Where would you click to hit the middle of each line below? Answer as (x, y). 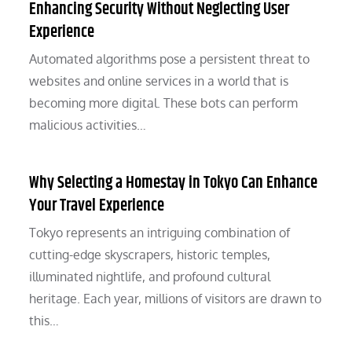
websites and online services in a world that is (159, 81)
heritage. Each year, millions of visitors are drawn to (176, 299)
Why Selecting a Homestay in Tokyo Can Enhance (174, 183)
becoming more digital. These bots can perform (164, 103)
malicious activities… (88, 125)
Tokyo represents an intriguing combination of (160, 233)
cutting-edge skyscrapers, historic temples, (150, 255)
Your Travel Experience (97, 206)
